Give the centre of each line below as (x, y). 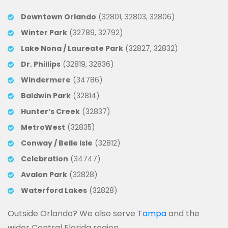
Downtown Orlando (59, 17)
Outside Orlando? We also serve (73, 213)
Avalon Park (44, 174)
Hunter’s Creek (50, 111)
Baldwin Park (46, 95)
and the (183, 213)
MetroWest (43, 127)
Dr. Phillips (41, 64)
